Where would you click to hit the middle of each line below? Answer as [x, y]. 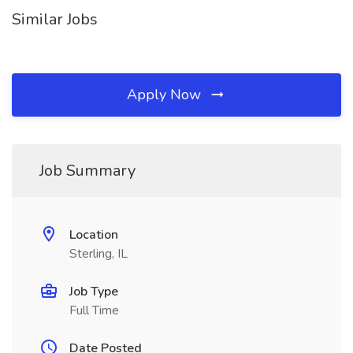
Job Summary [87, 171]
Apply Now [166, 95]
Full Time [94, 310]
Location [94, 235]
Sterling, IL [98, 254]
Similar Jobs [55, 19]
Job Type [94, 292]
